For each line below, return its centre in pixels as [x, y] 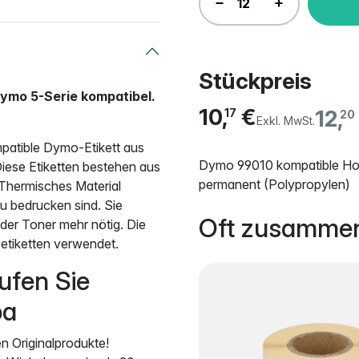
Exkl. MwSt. [285, 121]
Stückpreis [255, 81]
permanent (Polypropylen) [274, 184]
